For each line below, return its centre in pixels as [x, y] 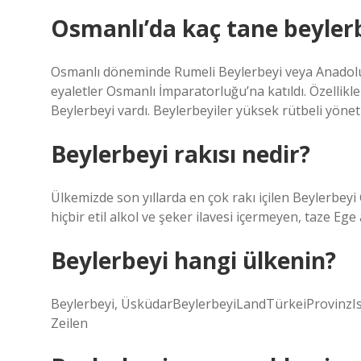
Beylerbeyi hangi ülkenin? [193, 260]
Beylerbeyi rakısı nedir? [180, 154]
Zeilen [69, 323]
